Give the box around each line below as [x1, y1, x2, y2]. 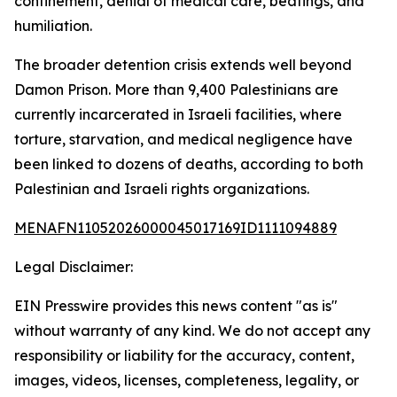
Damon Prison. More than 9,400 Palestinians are [14, 81, 339, 98]
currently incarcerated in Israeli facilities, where [14, 105, 342, 123]
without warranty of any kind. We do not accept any [14, 322, 370, 339]
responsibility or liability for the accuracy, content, [14, 346, 354, 364]
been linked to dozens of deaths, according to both [14, 155, 363, 173]
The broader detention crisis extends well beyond [14, 56, 352, 74]
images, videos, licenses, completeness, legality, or [14, 371, 359, 389]
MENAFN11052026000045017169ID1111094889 [14, 219, 337, 237]
